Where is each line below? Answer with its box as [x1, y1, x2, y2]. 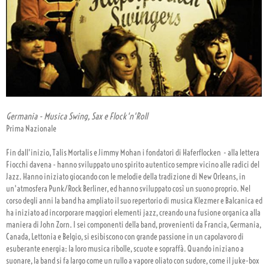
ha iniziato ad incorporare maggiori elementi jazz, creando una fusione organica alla [6, 208, 261, 219]
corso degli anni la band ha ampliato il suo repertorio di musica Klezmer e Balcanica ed [6, 196, 262, 207]
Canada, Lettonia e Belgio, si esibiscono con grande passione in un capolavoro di [6, 232, 244, 243]
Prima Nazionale [6, 124, 56, 134]
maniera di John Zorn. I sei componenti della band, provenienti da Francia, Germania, [6, 220, 261, 231]
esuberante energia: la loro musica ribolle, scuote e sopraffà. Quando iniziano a [6, 244, 244, 255]
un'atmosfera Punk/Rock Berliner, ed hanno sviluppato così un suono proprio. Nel [6, 184, 250, 195]
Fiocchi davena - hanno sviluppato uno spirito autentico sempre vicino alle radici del [6, 160, 259, 171]
